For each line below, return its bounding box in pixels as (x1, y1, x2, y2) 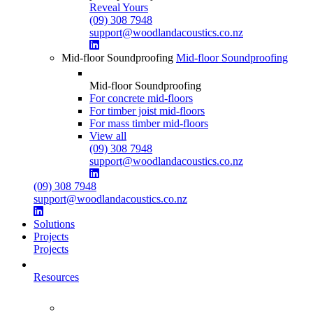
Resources (34, 270, 79, 283)
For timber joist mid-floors (89, 104, 205, 117)
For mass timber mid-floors (89, 117, 208, 129)
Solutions (34, 217, 75, 230)
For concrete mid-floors (89, 92, 193, 104)
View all (89, 129, 126, 142)
